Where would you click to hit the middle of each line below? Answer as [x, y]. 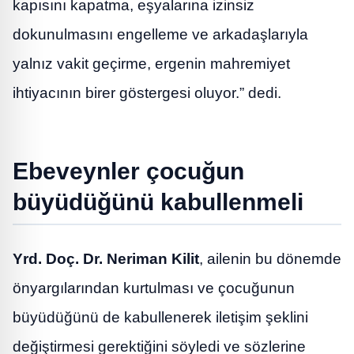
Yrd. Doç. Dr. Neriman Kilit [106, 258]
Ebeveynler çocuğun [128, 170]
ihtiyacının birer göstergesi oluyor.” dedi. [147, 92]
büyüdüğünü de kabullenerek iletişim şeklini [160, 317]
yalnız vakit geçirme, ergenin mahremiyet [151, 63]
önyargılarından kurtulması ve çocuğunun [154, 288]
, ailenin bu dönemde [270, 258]
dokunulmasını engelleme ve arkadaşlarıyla [160, 34]
